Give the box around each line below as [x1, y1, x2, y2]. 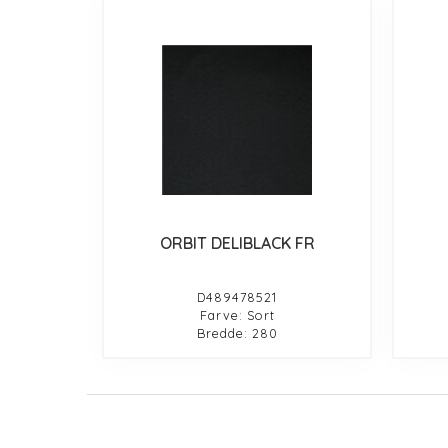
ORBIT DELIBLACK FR [159, 233, 315, 254]
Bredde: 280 [196, 325, 278, 342]
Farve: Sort [199, 307, 275, 324]
